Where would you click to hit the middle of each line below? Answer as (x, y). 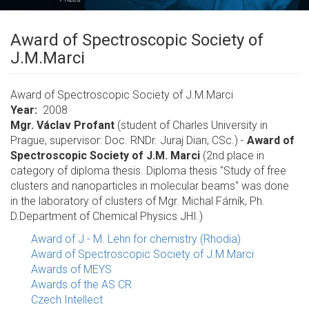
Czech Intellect (67, 300)
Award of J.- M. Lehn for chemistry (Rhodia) (136, 239)
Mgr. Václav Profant (64, 125)
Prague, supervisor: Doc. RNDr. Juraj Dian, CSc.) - (129, 140)
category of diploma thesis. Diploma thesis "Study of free (148, 171)
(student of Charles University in (192, 125)
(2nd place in (233, 156)
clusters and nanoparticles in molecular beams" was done (150, 186)
